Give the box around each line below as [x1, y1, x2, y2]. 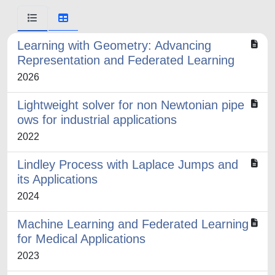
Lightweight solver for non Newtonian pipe [17, 98, 244, 112]
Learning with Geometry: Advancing [17, 39, 211, 52]
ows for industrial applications [17, 113, 177, 126]
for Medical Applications [17, 232, 145, 246]
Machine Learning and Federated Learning [17, 217, 249, 231]
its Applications [17, 172, 98, 186]
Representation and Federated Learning [17, 53, 234, 67]
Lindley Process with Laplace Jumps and [17, 158, 238, 171]
